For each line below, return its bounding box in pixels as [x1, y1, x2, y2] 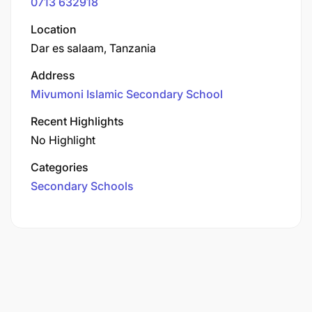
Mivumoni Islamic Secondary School [31, 86, 223, 101]
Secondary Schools [31, 178, 134, 193]
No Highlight [31, 132, 95, 147]
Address [31, 68, 75, 82]
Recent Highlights [31, 114, 124, 128]
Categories [31, 159, 88, 174]
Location [31, 22, 77, 36]
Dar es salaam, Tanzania [31, 40, 156, 55]
